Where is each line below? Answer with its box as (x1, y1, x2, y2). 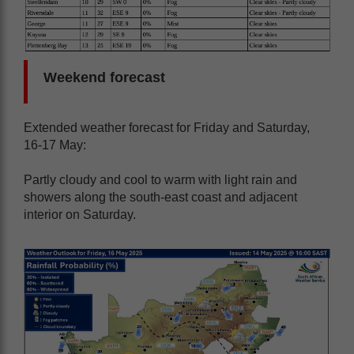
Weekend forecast (43, 69, 165, 85)
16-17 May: (24, 137, 86, 152)
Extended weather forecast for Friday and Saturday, (24, 120, 310, 134)
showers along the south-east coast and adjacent (24, 190, 297, 204)
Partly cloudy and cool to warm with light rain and (24, 172, 297, 186)
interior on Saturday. (24, 207, 136, 221)
